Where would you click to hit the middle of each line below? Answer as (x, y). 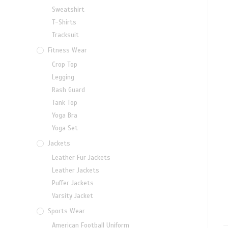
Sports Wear (66, 211)
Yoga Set (65, 129)
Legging (63, 78)
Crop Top (65, 65)
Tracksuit (65, 35)
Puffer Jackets (73, 183)
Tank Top (65, 103)
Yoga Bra (65, 116)
